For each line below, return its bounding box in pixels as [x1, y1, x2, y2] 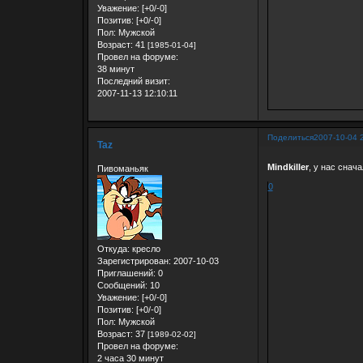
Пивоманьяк [96, 164, 148, 174]
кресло [129, 244, 160, 254]
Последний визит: [96, 76, 170, 87]
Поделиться [267, 133, 314, 143]
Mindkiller [267, 161, 309, 172]
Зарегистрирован [96, 256, 169, 267]
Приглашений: [96, 268, 156, 279]
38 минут [96, 64, 135, 75]
